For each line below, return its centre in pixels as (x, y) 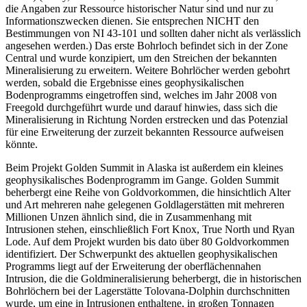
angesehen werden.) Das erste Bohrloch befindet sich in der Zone (147, 45)
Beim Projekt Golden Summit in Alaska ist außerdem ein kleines (144, 167)
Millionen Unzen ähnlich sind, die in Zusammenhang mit (128, 217)
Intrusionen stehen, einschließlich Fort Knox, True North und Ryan (150, 229)
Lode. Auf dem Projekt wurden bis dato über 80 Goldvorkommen (147, 241)
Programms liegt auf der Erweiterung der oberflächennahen (133, 266)
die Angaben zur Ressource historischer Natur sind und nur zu (139, 8)
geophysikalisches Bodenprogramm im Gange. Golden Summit (142, 180)
